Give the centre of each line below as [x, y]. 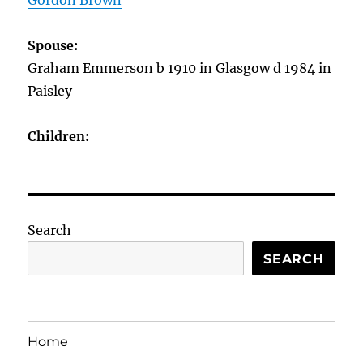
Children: [60, 136]
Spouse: [53, 45]
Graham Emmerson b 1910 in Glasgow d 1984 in [180, 68]
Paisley [50, 91]
